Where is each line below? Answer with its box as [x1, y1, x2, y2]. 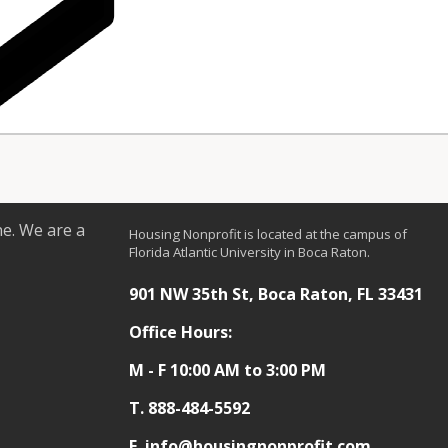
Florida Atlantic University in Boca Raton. [129, 243, 371, 262]
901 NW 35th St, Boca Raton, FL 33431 [129, 283, 424, 306]
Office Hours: [129, 321, 233, 344]
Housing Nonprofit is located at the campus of [129, 225, 408, 244]
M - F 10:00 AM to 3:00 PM [129, 359, 327, 382]
